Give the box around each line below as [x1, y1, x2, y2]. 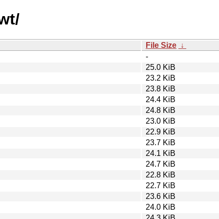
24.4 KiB [146, 95, 175, 104]
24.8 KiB [146, 106, 175, 114]
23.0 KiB [146, 116, 175, 125]
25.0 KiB [146, 63, 175, 71]
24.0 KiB [146, 202, 175, 211]
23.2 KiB [146, 73, 175, 82]
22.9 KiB [146, 127, 175, 136]
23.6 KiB [146, 192, 175, 200]
